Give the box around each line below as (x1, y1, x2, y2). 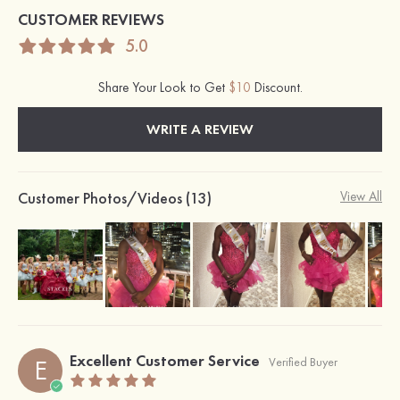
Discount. (250, 79, 303, 97)
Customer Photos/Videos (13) (18, 187, 212, 209)
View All (340, 187, 382, 206)
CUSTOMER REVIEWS (18, 9, 164, 30)
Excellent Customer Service (70, 350, 260, 371)
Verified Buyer (269, 354, 337, 371)
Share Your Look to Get (97, 79, 229, 97)
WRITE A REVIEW (146, 120, 254, 139)
